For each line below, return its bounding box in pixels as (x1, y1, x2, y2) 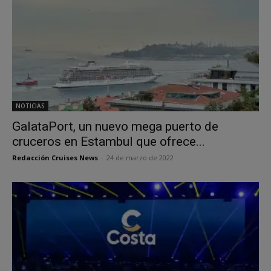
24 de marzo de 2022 (106, 153, 174, 163)
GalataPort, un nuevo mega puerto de (12, 119, 218, 134)
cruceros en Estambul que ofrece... (12, 134, 205, 149)
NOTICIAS (16, 102, 45, 111)
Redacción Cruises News (12, 153, 98, 163)
